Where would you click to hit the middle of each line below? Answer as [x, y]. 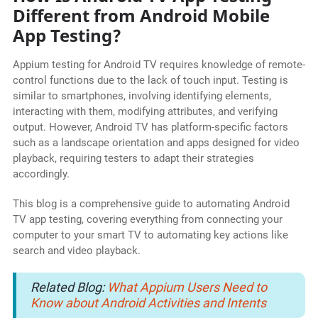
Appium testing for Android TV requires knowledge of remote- [159, 65]
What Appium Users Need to [187, 287]
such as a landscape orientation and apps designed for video [156, 143]
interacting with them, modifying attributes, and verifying [145, 112]
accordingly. [41, 174]
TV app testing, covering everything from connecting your [147, 220]
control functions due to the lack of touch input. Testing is [150, 81]
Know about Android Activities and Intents [148, 303]
